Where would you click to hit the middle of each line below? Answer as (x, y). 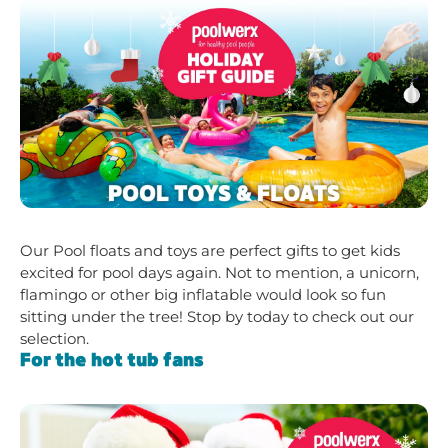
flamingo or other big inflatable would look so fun (203, 295)
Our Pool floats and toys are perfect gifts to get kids (210, 251)
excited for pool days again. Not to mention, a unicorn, (219, 273)
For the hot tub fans (112, 361)
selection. (54, 339)
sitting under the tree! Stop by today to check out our (217, 317)
